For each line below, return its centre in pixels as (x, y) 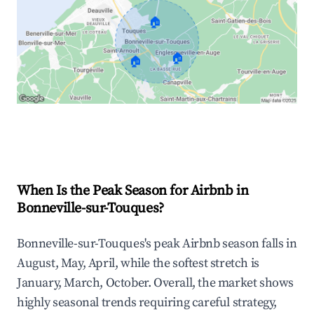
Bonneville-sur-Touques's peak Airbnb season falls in (157, 244)
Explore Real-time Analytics (111, 134)
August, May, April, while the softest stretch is (138, 264)
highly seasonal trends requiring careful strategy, (147, 303)
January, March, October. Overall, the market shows (156, 283)
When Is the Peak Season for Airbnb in (133, 191)
